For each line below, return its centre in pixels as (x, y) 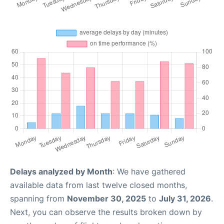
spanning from (38, 198)
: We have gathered (149, 171)
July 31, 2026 (185, 198)
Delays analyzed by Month (61, 171)
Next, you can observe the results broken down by (106, 212)
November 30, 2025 (106, 198)
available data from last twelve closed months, (98, 185)
